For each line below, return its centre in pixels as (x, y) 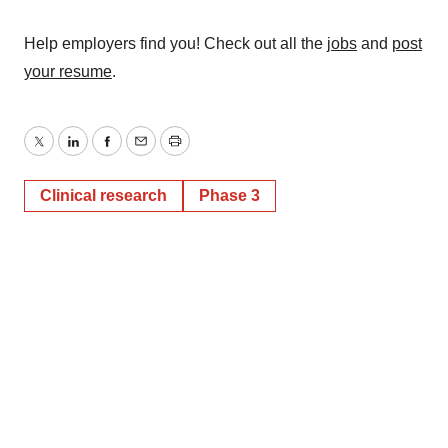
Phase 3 (229, 195)
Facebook (141, 153)
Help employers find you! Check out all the (175, 43)
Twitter (61, 153)
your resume (68, 71)
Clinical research (103, 195)
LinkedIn (102, 153)
